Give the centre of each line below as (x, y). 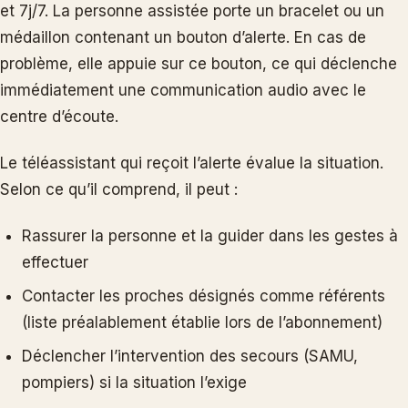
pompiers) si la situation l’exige (134, 382)
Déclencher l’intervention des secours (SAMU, (190, 356)
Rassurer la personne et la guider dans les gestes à (210, 235)
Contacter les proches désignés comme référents (204, 296)
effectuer (55, 262)
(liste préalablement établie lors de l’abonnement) (202, 322)
